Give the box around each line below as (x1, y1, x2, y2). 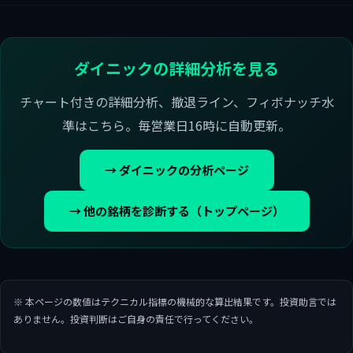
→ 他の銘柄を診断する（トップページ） (69, 203, 284, 219)
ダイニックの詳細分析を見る (74, 57, 279, 80)
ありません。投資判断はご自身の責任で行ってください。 (13, 312, 258, 325)
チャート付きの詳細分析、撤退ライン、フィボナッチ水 (19, 92, 334, 111)
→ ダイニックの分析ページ (104, 162, 249, 178)
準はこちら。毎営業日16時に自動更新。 (62, 116, 291, 135)
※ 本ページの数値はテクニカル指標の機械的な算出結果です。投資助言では (13, 295, 336, 308)
